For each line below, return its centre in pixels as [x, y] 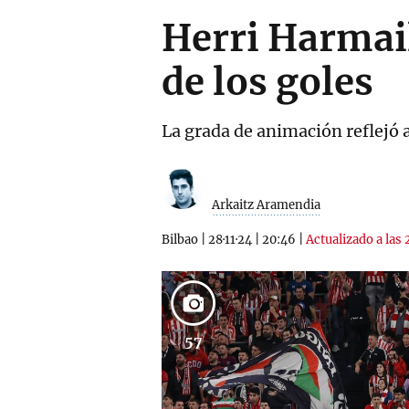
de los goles [267, 82]
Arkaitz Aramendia [266, 205]
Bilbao [180, 240]
